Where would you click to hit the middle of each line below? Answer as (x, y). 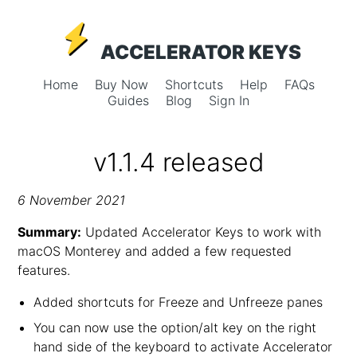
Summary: (50, 232)
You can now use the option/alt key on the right (175, 328)
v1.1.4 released (178, 162)
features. (44, 270)
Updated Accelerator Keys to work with (202, 232)
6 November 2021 (72, 200)
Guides (130, 100)
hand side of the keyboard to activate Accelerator (183, 347)
